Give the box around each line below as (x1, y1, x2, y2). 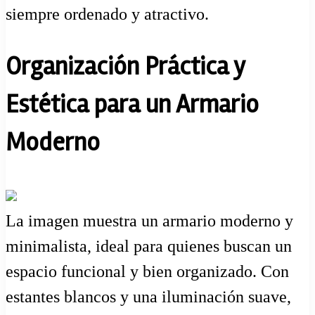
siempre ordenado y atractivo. (6, 5, 209, 24)
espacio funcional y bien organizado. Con (6, 262, 289, 281)
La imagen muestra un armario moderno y (6, 211, 293, 230)
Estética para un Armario (6, 89, 259, 121)
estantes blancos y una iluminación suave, (6, 287, 291, 306)
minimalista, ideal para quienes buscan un (6, 236, 292, 255)
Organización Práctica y (6, 51, 245, 83)
